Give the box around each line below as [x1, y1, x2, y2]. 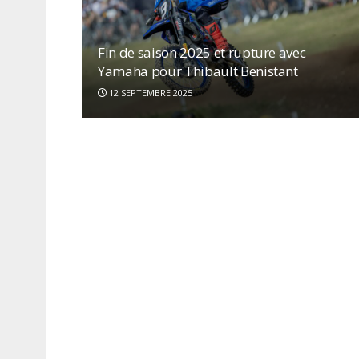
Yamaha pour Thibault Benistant [98, 61, 298, 80]
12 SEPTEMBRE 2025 [107, 86, 192, 99]
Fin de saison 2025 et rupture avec [98, 42, 306, 62]
